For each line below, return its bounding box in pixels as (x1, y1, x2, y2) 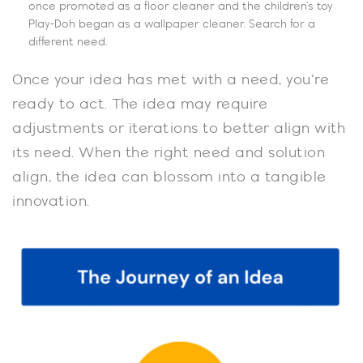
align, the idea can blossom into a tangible (12, 169, 327, 186)
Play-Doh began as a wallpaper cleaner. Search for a (28, 18, 315, 31)
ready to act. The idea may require (12, 96, 267, 113)
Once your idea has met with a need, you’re (12, 72, 329, 89)
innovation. (12, 194, 94, 211)
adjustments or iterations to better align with (12, 121, 345, 138)
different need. (28, 36, 110, 49)
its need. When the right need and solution (12, 145, 325, 162)
